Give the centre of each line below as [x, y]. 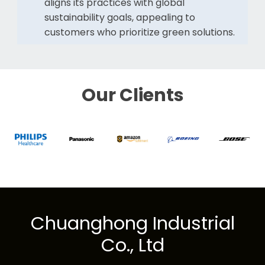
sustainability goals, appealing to [119, 17]
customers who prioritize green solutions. [139, 32]
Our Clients [132, 95]
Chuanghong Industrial [132, 223]
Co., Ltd [132, 245]
